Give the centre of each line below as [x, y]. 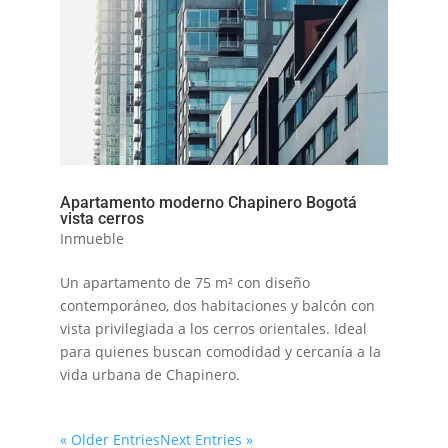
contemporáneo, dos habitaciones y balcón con [217, 306]
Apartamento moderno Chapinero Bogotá [208, 203]
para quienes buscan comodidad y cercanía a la [220, 352]
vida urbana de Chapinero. [149, 375]
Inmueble [91, 239]
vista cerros [101, 219]
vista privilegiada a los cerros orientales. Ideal [213, 329]
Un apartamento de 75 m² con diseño [184, 283]
